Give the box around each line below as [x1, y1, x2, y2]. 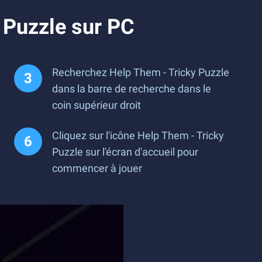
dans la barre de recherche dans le [52, 82, 211, 95]
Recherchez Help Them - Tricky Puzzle [52, 66, 229, 78]
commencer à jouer [52, 162, 142, 174]
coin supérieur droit [52, 99, 141, 111]
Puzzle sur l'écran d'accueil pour [52, 146, 198, 158]
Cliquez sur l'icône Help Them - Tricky [52, 129, 224, 142]
